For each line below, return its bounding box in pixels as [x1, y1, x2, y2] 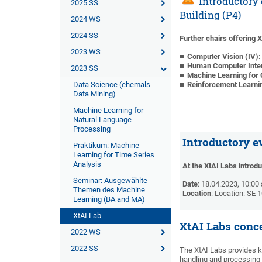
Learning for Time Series [73, 150, 154, 159]
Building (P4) [180, 9, 242, 21]
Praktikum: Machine [73, 141, 139, 150]
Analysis [73, 160, 101, 168]
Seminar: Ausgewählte [73, 176, 147, 185]
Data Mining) [73, 89, 116, 98]
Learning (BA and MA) [73, 195, 145, 204]
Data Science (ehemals [73, 80, 150, 89]
